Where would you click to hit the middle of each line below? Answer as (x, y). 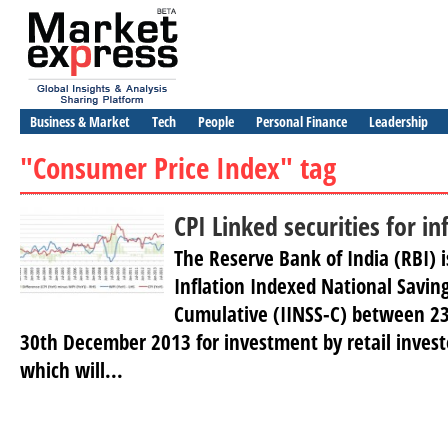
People (216, 121)
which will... (71, 370)
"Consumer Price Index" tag (178, 167)
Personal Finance (301, 121)
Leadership (398, 121)
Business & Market (80, 121)
